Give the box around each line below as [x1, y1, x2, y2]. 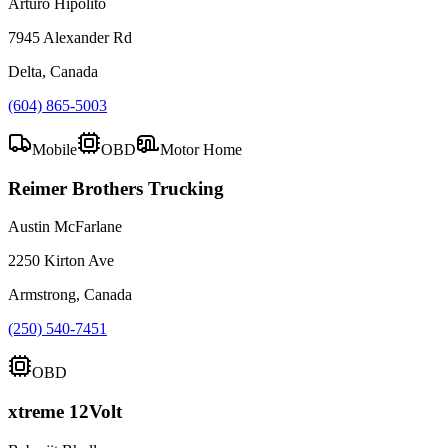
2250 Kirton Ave [8, 252, 114, 270]
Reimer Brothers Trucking [8, 177, 224, 199]
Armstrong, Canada [8, 286, 132, 304]
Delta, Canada [8, 63, 98, 80]
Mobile [32, 141, 77, 158]
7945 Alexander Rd [8, 29, 132, 46]
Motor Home [160, 141, 242, 158]
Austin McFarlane [8, 218, 122, 236]
